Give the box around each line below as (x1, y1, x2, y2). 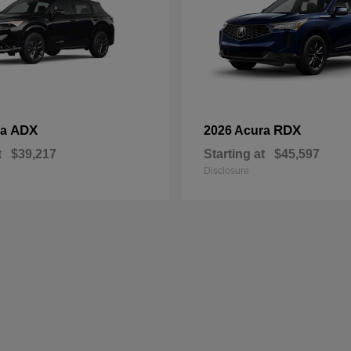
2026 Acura (204, 124, 273, 137)
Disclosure (204, 165, 249, 176)
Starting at (204, 147, 265, 161)
